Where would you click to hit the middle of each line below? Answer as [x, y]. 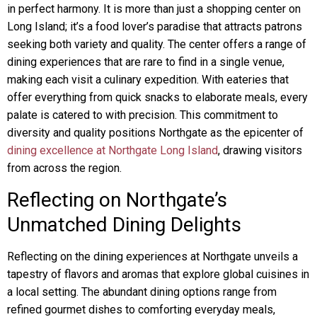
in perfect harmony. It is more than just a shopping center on [154, 9]
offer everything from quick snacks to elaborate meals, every [157, 97]
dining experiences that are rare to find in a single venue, [146, 62]
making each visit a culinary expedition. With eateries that [148, 80]
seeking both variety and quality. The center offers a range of [157, 44]
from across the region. [64, 168]
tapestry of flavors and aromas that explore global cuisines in [158, 274]
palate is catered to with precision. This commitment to [143, 115]
